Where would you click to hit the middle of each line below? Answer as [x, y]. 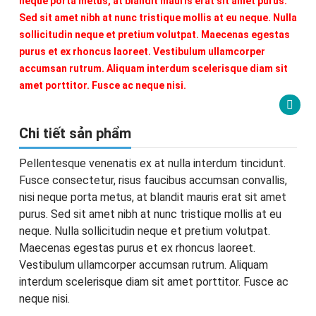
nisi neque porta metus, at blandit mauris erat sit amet [153, 197]
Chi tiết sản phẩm [75, 133]
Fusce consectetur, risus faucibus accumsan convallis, [153, 180]
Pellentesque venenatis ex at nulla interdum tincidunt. [152, 163]
